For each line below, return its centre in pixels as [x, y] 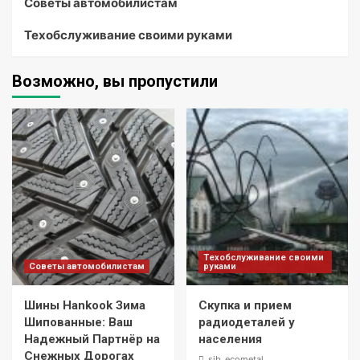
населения [230, 339]
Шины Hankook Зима [85, 305]
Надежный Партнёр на [92, 339]
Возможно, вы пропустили [115, 81]
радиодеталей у [246, 322]
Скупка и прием [245, 305]
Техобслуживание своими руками [128, 35]
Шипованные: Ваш [78, 322]
